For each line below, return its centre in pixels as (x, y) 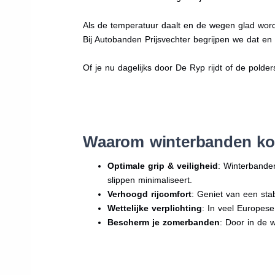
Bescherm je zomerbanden (164, 222)
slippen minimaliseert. (150, 180)
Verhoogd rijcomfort (150, 194)
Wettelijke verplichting (155, 208)
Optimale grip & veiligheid (163, 165)
